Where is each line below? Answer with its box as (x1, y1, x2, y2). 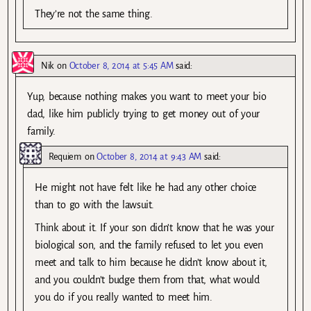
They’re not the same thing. (35, 8, 153, 19)
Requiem (49, 151, 82, 162)
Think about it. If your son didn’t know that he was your (35, 221, 274, 233)
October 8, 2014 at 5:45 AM (69, 60, 174, 71)
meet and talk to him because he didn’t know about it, (35, 256, 267, 268)
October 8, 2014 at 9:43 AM (96, 151, 202, 162)
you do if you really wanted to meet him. (35, 291, 212, 303)
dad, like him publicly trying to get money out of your (27, 108, 260, 119)
